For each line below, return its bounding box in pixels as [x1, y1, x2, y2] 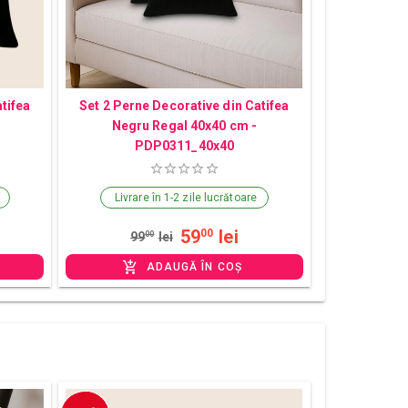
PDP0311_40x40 [134, 138, 235, 153]
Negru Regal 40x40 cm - [111, 117, 257, 133]
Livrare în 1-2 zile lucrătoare [114, 190, 257, 204]
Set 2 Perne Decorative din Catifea [79, 97, 290, 113]
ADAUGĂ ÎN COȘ [146, 260, 242, 273]
